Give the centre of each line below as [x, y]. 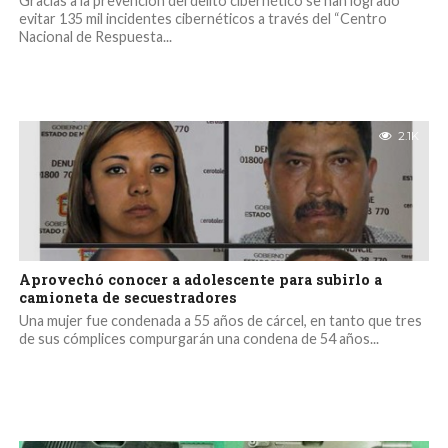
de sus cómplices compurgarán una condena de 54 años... [198, 338]
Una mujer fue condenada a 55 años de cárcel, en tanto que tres [220, 320]
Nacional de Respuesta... [95, 36]
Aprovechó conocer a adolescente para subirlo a [200, 279]
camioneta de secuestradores [127, 297]
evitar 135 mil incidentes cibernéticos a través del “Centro [202, 18]
